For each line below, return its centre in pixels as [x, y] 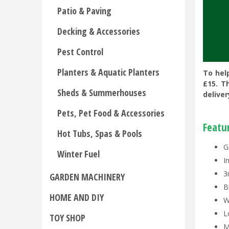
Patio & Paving [84, 11]
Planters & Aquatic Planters [108, 72]
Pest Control [80, 52]
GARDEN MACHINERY [87, 177]
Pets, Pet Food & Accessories [111, 113]
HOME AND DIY [77, 197]
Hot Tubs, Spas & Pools [100, 133]
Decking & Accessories [99, 31]
